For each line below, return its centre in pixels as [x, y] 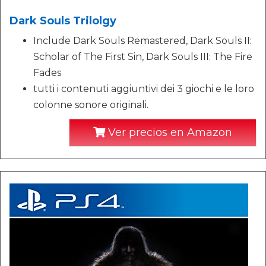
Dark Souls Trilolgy [63, 21]
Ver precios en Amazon [169, 132]
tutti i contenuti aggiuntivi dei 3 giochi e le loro [144, 89]
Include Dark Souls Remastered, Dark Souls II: [142, 41]
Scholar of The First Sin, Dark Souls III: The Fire [143, 57]
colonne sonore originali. [91, 105]
